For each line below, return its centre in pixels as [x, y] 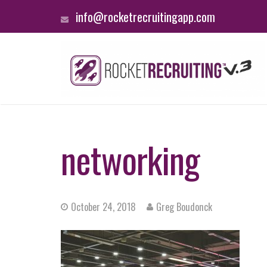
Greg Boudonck [184, 207]
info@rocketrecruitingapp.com [145, 16]
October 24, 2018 [103, 207]
